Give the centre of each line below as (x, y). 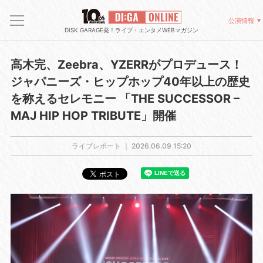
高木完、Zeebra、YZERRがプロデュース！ (126, 65)
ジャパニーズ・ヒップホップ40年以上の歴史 (130, 82)
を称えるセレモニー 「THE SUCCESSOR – (125, 99)
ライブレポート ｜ (102, 146)
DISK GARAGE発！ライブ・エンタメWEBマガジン (131, 30)
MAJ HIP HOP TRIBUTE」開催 (93, 116)
